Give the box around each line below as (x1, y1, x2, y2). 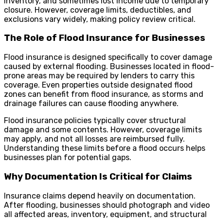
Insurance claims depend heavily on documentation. (4, 191, 196, 200)
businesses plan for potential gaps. (4, 153, 131, 163)
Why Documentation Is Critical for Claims (4, 171, 192, 182)
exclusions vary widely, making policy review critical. (4, 14, 196, 24)
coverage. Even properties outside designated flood (4, 80, 193, 90)
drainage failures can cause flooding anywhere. (4, 99, 179, 109)
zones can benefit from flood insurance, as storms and (4, 90, 203, 99)
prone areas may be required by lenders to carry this (4, 71, 195, 81)
